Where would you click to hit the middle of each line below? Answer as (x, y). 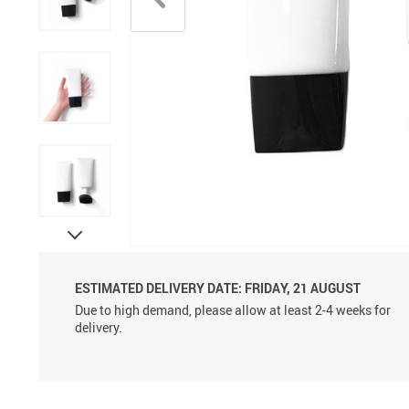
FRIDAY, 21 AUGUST (301, 288)
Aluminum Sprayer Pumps (293, 30)
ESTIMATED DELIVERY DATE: (158, 288)
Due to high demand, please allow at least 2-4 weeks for (233, 310)
